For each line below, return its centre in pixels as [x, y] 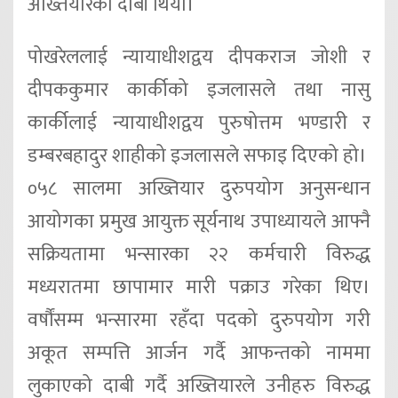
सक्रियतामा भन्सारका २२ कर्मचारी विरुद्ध [199, 255]
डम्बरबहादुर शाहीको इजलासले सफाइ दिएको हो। [197, 156]
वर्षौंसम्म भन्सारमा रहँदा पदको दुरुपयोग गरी [199, 321]
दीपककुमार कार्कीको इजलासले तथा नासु [199, 91]
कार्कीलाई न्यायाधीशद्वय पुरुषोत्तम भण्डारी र [199, 123]
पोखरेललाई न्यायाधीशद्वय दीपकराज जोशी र [199, 58]
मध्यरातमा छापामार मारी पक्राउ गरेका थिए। [199, 288]
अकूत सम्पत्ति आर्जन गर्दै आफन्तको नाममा [199, 354]
